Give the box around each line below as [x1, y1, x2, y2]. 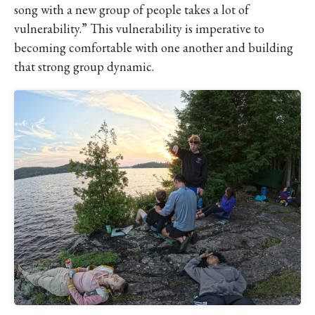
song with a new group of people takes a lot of [14, 1, 249, 18]
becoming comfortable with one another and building [14, 39, 293, 56]
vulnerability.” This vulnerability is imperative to [14, 20, 264, 37]
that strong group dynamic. [14, 58, 154, 75]
